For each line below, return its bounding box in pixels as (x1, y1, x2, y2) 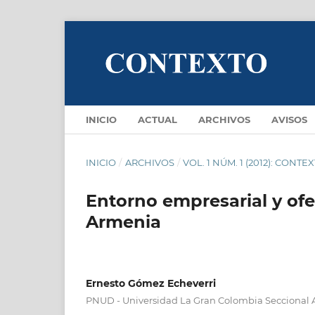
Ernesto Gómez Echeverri (86, 276, 216, 290)
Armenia (86, 211, 161, 232)
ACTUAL (138, 113, 177, 125)
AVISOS (271, 113, 307, 125)
